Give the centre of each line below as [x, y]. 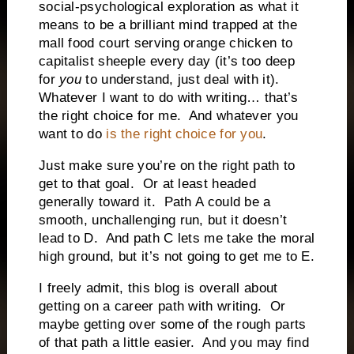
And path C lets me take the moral [210, 239]
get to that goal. [87, 184]
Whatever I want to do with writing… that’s [168, 98]
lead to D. [68, 239]
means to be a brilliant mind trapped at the [168, 25]
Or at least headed [200, 184]
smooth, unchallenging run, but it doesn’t [163, 220]
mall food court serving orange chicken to [166, 43]
